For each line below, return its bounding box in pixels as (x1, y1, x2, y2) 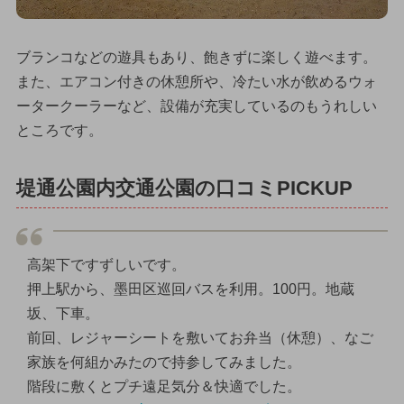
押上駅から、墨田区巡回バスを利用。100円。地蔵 (26, 281, 354, 298)
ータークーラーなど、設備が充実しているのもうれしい (15, 97, 377, 114)
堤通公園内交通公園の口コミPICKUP (15, 177, 353, 199)
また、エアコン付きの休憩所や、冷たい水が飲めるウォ (15, 73, 377, 89)
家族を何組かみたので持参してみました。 (26, 354, 301, 371)
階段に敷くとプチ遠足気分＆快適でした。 (26, 379, 301, 395)
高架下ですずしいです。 (26, 257, 186, 273)
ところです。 (15, 122, 103, 138)
